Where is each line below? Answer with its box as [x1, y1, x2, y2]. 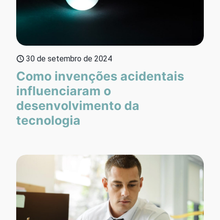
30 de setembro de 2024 [26, 54, 112, 63]
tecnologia [16, 112, 81, 128]
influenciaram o [16, 83, 111, 98]
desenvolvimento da [16, 98, 139, 113]
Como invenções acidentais [16, 68, 184, 83]
